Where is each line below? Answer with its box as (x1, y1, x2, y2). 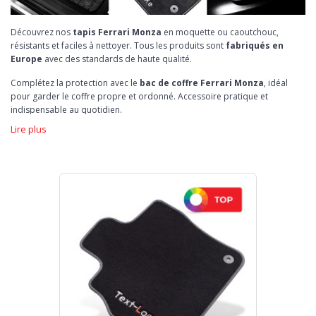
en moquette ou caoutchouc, (162, 25, 279, 38)
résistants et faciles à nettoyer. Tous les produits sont (11, 39, 226, 51)
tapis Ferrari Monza (73, 25, 162, 38)
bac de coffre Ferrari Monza (140, 76, 264, 89)
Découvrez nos (11, 25, 73, 38)
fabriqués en (226, 39, 284, 51)
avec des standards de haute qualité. (42, 52, 192, 65)
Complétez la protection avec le (11, 76, 140, 89)
